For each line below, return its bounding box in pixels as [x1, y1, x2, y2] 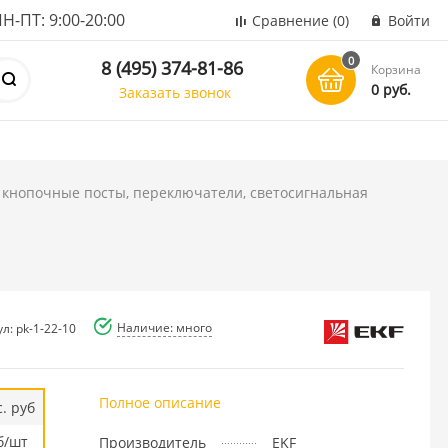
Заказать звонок [119, 82, 232, 102]
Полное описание [98, 392, 221, 412]
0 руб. [371, 80, 412, 99]
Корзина [371, 61, 422, 78]
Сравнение [252, 11, 329, 30]
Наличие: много [116, 318, 212, 336]
